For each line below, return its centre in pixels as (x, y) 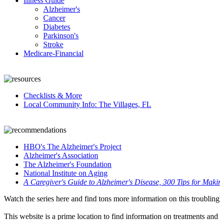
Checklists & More (53, 96)
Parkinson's (61, 36)
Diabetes (57, 27)
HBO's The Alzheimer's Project (72, 147)
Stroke (53, 44)
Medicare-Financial (54, 53)
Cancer (54, 18)
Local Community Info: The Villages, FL (87, 104)
